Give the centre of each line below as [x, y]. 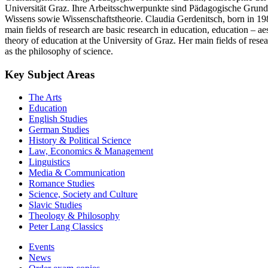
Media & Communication [77, 173]
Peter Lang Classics [66, 227]
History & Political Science [80, 141]
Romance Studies [62, 184]
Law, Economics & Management [91, 151]
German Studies [59, 130]
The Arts [45, 98]
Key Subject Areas [50, 74]
